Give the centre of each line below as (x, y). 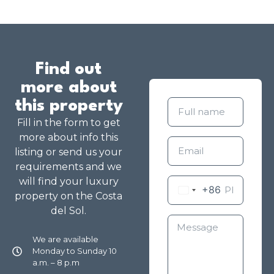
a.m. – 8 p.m (56, 263)
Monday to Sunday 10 (75, 251)
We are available (65, 239)
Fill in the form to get (68, 123)
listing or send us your (68, 152)
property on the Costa (68, 196)
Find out (68, 70)
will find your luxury (68, 182)
